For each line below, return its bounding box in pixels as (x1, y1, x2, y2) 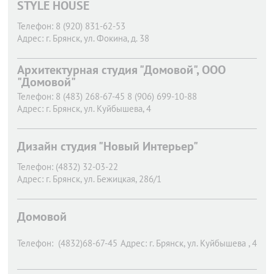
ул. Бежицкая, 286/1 (84, 173, 161, 185)
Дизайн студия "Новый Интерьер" (17, 138, 198, 154)
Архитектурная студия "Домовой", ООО (17, 62, 226, 78)
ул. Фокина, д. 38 (84, 32, 149, 44)
